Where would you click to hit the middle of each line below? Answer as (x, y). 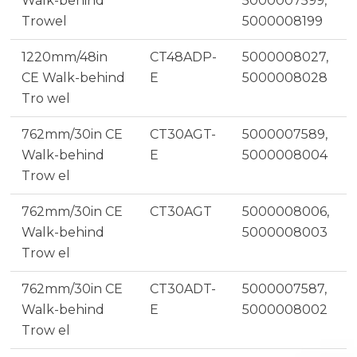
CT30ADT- (182, 288)
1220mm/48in (64, 57)
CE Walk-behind (73, 77)
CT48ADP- (183, 57)
